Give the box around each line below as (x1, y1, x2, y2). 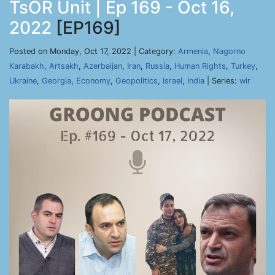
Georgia (42, 76, 71, 85)
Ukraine (9, 76, 37, 85)
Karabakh (9, 61, 44, 71)
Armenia (178, 47, 208, 56)
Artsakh (49, 61, 79, 71)
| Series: (204, 76, 239, 85)
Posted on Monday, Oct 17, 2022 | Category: (9, 47, 178, 56)
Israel (163, 76, 182, 85)
